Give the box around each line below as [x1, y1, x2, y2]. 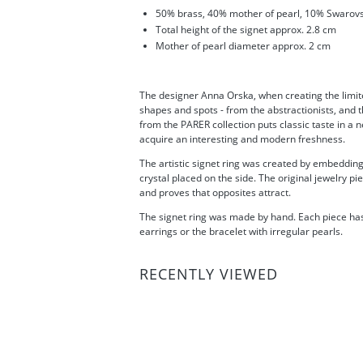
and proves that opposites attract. [139, 185, 291, 199]
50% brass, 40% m [156, 6, 238, 20]
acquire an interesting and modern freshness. [139, 131, 345, 146]
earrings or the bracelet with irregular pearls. [139, 224, 343, 238]
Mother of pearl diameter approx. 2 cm [156, 38, 331, 53]
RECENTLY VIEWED [139, 263, 278, 284]
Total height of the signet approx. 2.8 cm [156, 22, 336, 36]
